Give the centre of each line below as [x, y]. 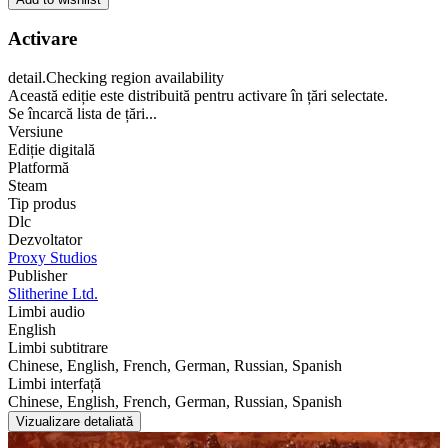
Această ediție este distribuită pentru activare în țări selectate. [198, 96]
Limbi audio [46, 312]
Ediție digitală [51, 150]
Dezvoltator [45, 240]
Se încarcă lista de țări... [82, 114]
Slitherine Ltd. [53, 294]
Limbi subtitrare [58, 348]
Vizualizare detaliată [74, 422]
